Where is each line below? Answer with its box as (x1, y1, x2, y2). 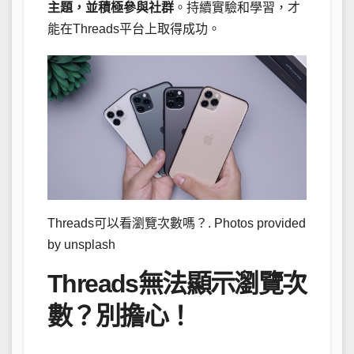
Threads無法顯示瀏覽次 (47, 269, 307, 298)
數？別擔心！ (47, 302, 192, 330)
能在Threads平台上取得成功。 (47, 22, 220, 36)
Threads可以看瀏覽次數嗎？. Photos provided (47, 217, 306, 230)
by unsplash (47, 238, 115, 251)
